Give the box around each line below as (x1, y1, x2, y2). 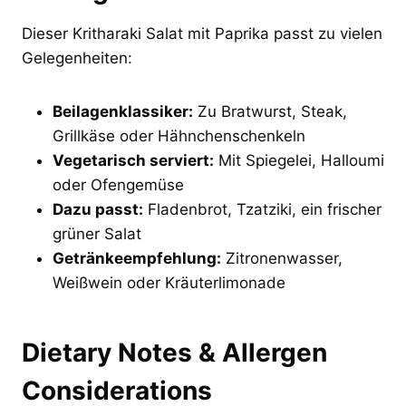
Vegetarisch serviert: (53, 151, 214, 170)
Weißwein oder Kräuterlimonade (53, 274, 285, 293)
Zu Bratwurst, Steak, (193, 102, 347, 121)
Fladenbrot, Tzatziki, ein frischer (143, 200, 382, 219)
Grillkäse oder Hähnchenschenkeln (53, 127, 305, 146)
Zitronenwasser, (221, 249, 343, 268)
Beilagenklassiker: (53, 102, 193, 121)
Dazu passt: (53, 200, 143, 219)
